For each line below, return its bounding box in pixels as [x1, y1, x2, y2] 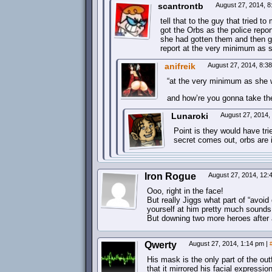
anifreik [165, 61, 195, 71]
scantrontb [158, 1, 203, 11]
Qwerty [144, 240, 177, 250]
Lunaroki [171, 111, 208, 121]
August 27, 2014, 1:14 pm [189, 240, 266, 247]
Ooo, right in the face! [147, 186, 223, 195]
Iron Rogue [144, 171, 196, 182]
